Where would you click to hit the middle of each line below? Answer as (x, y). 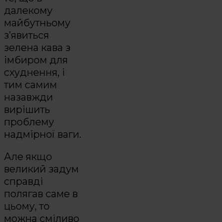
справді (24, 182)
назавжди (28, 97)
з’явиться (27, 35)
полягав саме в (41, 194)
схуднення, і (34, 73)
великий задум (41, 169)
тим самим (30, 85)
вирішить (27, 110)
